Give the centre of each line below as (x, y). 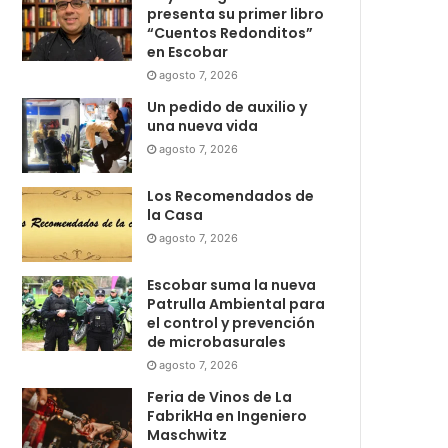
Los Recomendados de (231, 196)
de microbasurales (217, 342)
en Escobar (188, 52)
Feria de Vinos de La (220, 397)
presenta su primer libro (236, 14)
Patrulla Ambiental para (236, 304)
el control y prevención (231, 323)
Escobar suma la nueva (232, 285)
